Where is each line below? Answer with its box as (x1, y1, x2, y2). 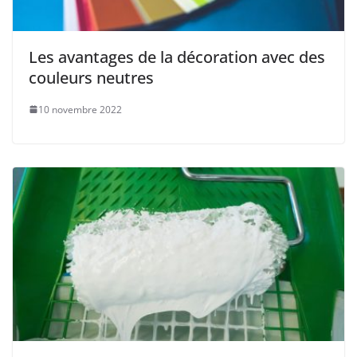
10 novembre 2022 (38, 102, 122, 116)
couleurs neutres (29, 66, 154, 88)
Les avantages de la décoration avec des (29, 45, 325, 68)
